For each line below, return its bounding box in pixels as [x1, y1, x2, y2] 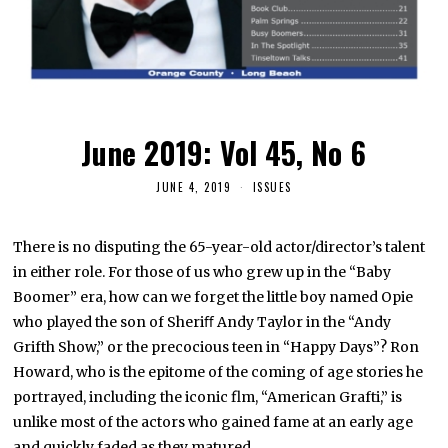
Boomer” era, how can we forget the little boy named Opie [13, 288, 414, 307]
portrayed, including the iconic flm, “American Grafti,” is [13, 388, 403, 407]
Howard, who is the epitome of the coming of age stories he [13, 363, 424, 382]
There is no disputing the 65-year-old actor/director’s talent [13, 238, 426, 257]
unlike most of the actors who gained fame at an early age [13, 413, 414, 432]
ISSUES [252, 179, 292, 196]
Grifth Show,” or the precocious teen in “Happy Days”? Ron [13, 338, 420, 357]
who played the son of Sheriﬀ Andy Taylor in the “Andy [13, 313, 392, 332]
